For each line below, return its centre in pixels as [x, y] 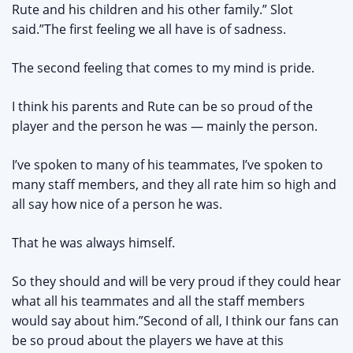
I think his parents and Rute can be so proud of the [162, 107]
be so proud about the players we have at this [148, 341]
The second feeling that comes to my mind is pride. [163, 68]
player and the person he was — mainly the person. [165, 126]
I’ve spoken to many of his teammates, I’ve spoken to [167, 165]
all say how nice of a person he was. [117, 204]
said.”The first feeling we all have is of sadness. [149, 30]
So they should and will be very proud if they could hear [176, 282]
